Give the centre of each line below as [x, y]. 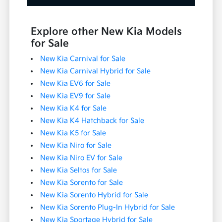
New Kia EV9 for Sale [76, 96]
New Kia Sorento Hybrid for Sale [94, 195]
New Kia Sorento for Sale [82, 182]
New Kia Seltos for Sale [79, 170]
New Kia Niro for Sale [76, 145]
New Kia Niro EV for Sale [82, 158]
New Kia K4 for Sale [74, 108]
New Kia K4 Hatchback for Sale [92, 120]
